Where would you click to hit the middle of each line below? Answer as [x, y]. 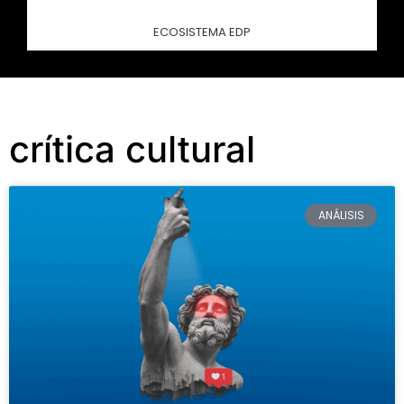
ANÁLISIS [341, 216]
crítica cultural [132, 149]
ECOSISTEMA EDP [202, 32]
